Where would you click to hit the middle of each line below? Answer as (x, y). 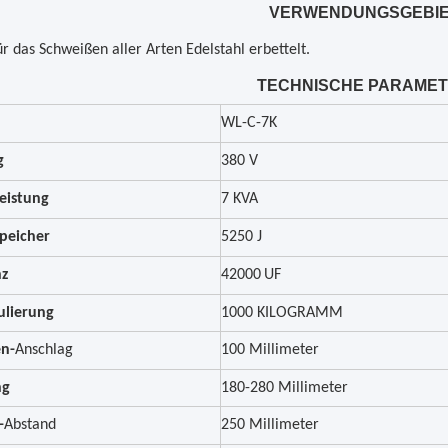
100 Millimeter (270, 350)
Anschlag (44, 350)
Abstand (30, 425)
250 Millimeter (270, 425)
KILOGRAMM (300, 313)
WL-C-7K (249, 123)
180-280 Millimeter (284, 388)
